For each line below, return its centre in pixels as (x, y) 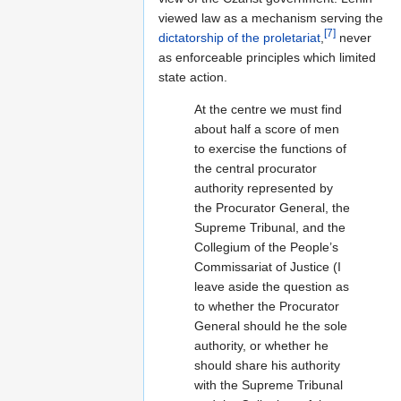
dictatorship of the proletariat (239, 37)
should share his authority (267, 365)
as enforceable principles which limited (267, 57)
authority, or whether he (261, 345)
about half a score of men (267, 128)
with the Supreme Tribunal (269, 384)
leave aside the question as (272, 286)
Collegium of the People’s (266, 247)
